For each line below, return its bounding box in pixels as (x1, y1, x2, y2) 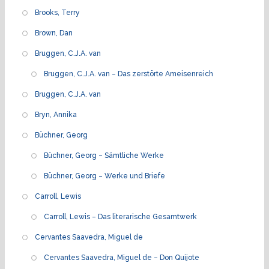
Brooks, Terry (35, 8, 80, 17)
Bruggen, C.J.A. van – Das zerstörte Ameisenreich (44, 69, 213, 78)
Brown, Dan (35, 28, 73, 37)
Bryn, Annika (35, 110, 77, 119)
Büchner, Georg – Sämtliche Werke (44, 151, 164, 160)
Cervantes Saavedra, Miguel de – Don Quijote (44, 253, 199, 262)
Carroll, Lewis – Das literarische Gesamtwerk (44, 212, 197, 221)
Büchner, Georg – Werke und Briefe (44, 171, 165, 180)
